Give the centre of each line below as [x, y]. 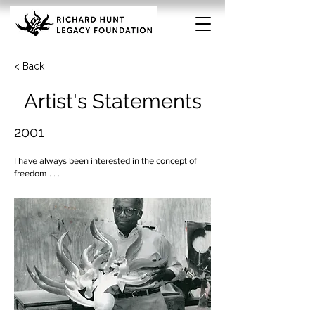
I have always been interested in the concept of [105, 161]
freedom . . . [37, 173]
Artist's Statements [112, 101]
